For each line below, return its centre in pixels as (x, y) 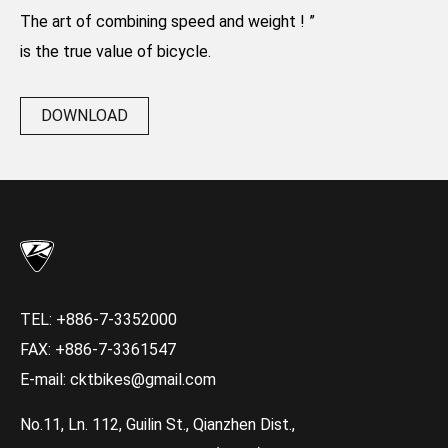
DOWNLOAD (84, 115)
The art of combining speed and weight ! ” (167, 21)
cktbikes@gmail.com (143, 380)
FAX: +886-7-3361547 (98, 350)
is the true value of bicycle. (115, 51)
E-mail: (45, 380)
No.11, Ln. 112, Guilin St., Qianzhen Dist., (157, 425)
